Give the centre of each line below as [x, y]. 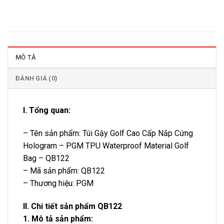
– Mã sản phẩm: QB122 [64, 170]
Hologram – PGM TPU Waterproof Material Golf [106, 145]
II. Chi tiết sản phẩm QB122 [72, 206]
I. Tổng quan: [47, 110]
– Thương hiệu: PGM [58, 183]
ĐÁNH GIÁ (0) [36, 78]
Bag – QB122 [46, 158]
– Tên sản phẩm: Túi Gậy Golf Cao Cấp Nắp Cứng [108, 133]
